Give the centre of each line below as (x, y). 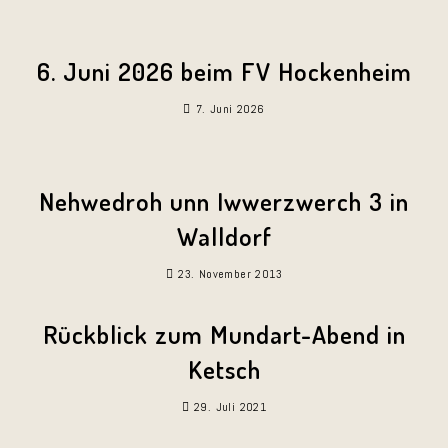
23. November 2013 (230, 274)
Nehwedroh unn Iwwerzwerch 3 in (224, 201)
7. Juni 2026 (230, 109)
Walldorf (224, 236)
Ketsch (224, 369)
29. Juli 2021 (230, 407)
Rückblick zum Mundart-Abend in (224, 334)
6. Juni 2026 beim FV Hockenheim (224, 71)
